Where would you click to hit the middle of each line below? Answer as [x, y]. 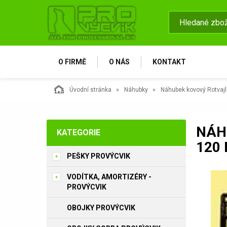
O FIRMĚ [72, 62]
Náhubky [136, 90]
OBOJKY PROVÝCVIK [101, 208]
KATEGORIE [79, 133]
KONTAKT [169, 62]
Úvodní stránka [90, 90]
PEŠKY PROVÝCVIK [99, 156]
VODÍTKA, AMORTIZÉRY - [109, 177]
